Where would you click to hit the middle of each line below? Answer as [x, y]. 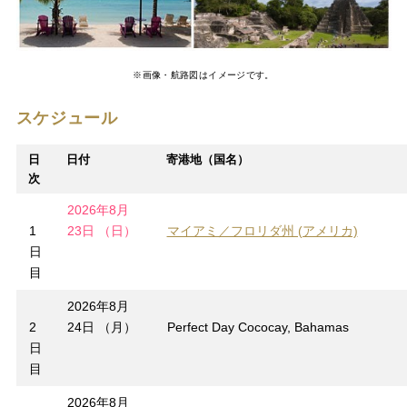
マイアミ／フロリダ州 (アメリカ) [262, 231]
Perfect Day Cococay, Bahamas [258, 328]
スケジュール [67, 119]
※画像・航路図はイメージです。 [203, 75]
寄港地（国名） [207, 160]
